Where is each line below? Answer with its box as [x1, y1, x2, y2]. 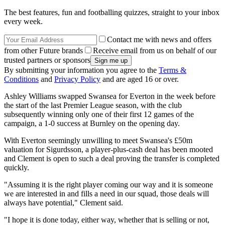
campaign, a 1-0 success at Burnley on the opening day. [4, 119, 180, 128]
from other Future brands [4, 46, 83, 55]
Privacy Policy [54, 75, 100, 84]
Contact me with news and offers [107, 35, 211, 44]
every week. [4, 17, 43, 26]
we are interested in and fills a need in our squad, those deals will [4, 189, 209, 198]
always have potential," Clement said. [4, 198, 123, 207]
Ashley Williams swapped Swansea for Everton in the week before [4, 92, 215, 101]
